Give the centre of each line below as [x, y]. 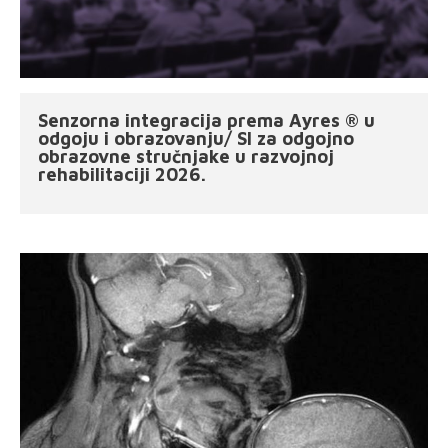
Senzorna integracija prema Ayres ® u [206, 120]
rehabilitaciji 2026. [122, 174]
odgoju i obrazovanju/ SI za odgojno [196, 138]
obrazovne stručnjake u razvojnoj [186, 156]
